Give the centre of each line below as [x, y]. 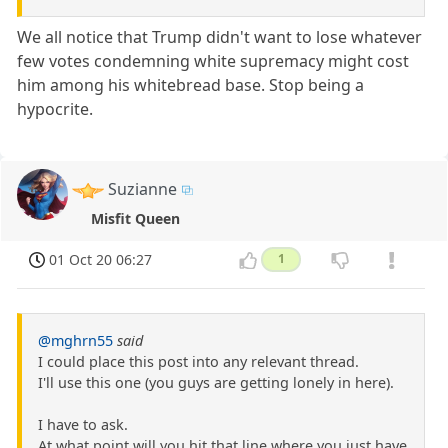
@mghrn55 [75, 340]
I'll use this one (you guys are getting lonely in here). [216, 382]
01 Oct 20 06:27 [101, 260]
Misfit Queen [135, 219]
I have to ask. [83, 424]
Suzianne [143, 189]
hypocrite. [55, 109]
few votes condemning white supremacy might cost [213, 61]
